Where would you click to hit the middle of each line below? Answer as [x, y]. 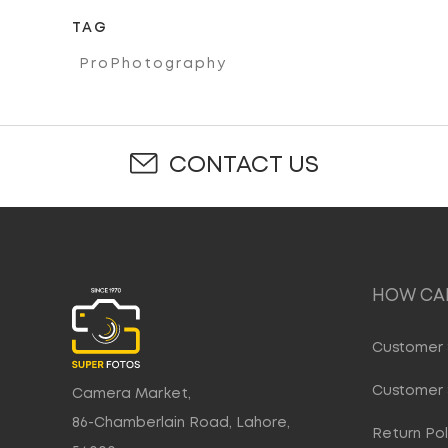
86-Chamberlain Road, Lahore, [181, 422]
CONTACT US [243, 166]
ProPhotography [153, 64]
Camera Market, [131, 393]
